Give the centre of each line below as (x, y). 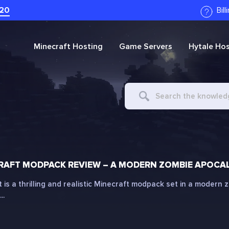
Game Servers (146, 47)
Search (137, 89)
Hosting (87, 47)
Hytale (201, 47)
